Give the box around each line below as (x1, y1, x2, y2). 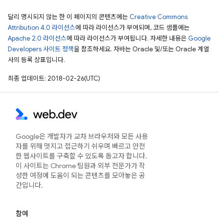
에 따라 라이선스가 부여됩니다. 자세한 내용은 (66, 34, 188, 43)
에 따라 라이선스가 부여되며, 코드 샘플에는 (75, 23, 190, 32)
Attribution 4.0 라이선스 (8, 23, 75, 32)
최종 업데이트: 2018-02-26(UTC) (8, 74, 100, 83)
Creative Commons (130, 12, 188, 21)
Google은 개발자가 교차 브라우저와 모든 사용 (16, 132, 148, 141)
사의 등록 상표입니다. (8, 55, 65, 64)
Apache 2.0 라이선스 (8, 34, 66, 43)
